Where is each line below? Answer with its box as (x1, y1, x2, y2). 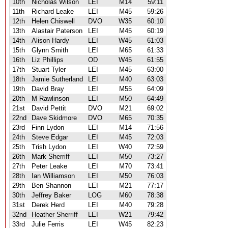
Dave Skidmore (32, 114, 77, 122)
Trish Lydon (32, 143, 66, 151)
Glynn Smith (32, 46, 68, 54)
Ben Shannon (32, 182, 71, 189)
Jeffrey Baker (32, 191, 71, 199)
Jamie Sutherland (32, 75, 83, 83)
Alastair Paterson (32, 27, 82, 35)
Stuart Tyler (32, 66, 66, 73)
